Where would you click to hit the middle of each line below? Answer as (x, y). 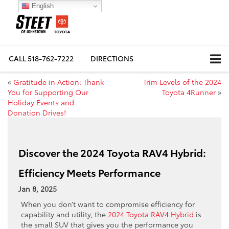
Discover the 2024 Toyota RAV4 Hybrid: (112, 153)
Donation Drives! (37, 113)
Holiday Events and (41, 102)
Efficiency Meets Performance (89, 173)
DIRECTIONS (112, 58)
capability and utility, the (64, 214)
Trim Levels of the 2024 (182, 82)
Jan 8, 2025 (38, 189)
